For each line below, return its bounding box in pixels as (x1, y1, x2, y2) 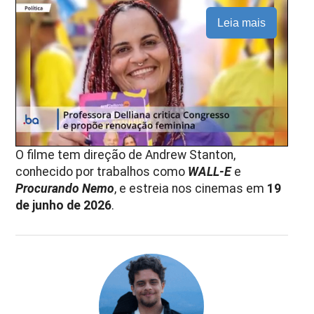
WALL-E (188, 164, 232, 179)
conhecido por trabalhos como (15, 164, 189, 179)
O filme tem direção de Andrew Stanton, (15, 147, 236, 162)
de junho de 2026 (15, 198, 112, 212)
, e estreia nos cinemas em (114, 181, 268, 196)
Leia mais (217, 17, 266, 29)
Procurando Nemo (15, 181, 115, 196)
